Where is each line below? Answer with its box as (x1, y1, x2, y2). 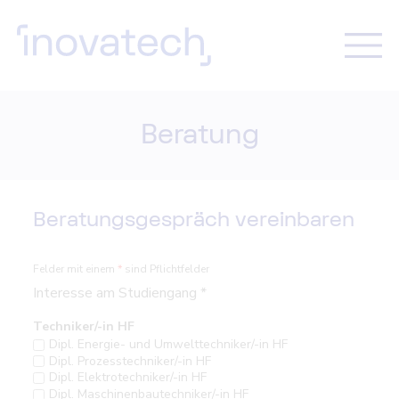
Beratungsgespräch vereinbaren (33, 207, 355, 233)
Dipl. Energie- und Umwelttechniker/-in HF (48, 336, 288, 354)
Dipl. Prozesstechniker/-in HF (48, 352, 211, 370)
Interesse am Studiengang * (33, 282, 208, 303)
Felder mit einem (33, 261, 118, 276)
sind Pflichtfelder (122, 261, 210, 276)
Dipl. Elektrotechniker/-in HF (48, 369, 207, 387)
